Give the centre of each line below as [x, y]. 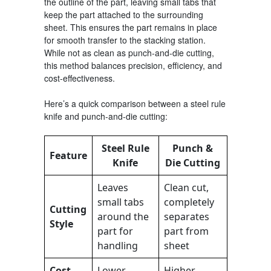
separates [186, 216]
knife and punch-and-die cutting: [106, 116]
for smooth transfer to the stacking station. [125, 40]
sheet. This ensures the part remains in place [130, 27]
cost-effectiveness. [79, 78]
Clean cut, [186, 187]
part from [186, 231]
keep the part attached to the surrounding [123, 14]
